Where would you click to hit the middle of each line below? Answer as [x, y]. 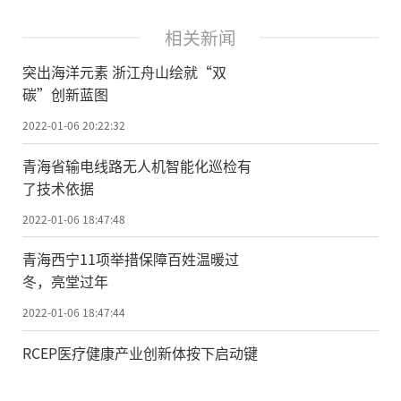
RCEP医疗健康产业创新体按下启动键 [140, 353]
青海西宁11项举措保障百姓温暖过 [131, 259]
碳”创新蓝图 [65, 94]
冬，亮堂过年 [65, 282]
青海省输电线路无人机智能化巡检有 [137, 165]
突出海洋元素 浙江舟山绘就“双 [124, 71]
